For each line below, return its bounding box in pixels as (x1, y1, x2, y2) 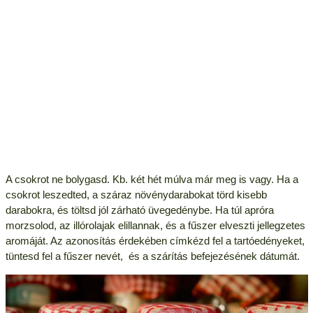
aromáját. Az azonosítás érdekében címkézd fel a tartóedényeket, (5, 235, 305, 247)
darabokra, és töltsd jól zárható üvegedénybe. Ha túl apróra (5, 204, 274, 217)
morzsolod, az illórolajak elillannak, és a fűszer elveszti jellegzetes (5, 219, 305, 232)
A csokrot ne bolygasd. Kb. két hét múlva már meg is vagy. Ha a (5, 173, 298, 186)
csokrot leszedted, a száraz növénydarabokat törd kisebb (5, 189, 267, 201)
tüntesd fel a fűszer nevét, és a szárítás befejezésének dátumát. (5, 250, 300, 263)
